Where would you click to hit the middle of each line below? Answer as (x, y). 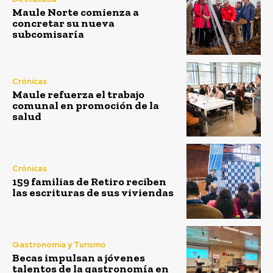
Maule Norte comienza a (76, 12)
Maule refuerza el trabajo (78, 94)
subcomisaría (48, 34)
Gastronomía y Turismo (59, 245)
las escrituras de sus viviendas (93, 192)
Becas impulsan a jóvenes (79, 258)
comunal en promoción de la (86, 105)
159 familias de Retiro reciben (89, 181)
